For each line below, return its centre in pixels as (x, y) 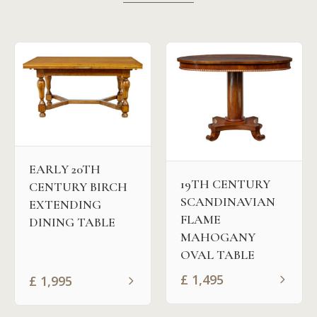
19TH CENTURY (225, 184)
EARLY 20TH (65, 169)
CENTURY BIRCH (78, 186)
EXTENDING (65, 204)
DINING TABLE (72, 222)
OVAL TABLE (218, 255)
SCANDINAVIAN (228, 202)
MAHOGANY (218, 237)
